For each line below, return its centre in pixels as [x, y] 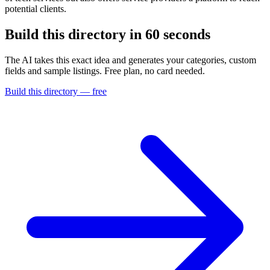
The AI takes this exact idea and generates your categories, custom [130, 60]
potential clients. [36, 9]
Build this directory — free [56, 91]
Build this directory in [75, 34]
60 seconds [178, 34]
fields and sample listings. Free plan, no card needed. [105, 71]
